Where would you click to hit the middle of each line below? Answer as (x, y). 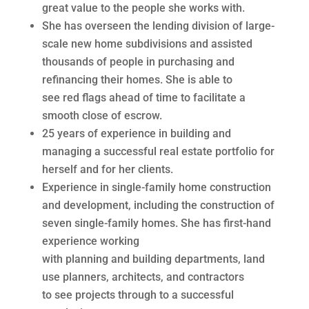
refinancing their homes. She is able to (137, 79)
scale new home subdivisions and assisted (147, 43)
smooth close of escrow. (102, 115)
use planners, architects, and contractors (143, 277)
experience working (90, 241)
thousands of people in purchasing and (138, 61)
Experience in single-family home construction (156, 187)
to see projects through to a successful (138, 295)
